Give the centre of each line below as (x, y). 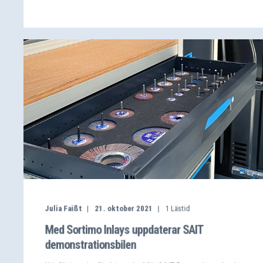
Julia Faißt (63, 208)
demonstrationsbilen (90, 245)
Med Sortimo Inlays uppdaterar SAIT (124, 230)
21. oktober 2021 (124, 208)
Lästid (180, 208)
